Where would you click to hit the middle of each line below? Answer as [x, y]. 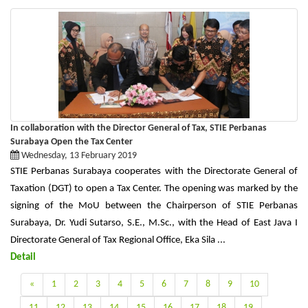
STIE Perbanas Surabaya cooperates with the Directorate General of [154, 171]
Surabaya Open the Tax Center [71, 142]
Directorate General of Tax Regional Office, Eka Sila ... [118, 240]
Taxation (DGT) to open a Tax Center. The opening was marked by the [154, 188]
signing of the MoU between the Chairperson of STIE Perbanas [154, 206]
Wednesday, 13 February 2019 [78, 155]
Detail [23, 257]
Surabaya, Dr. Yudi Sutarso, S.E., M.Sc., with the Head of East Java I [154, 223]
